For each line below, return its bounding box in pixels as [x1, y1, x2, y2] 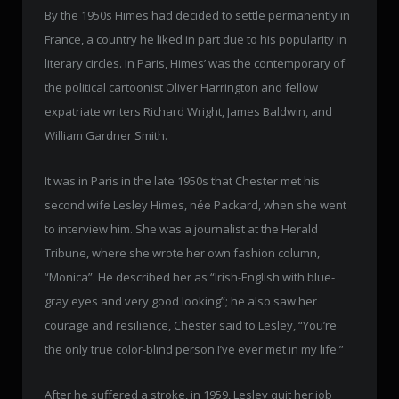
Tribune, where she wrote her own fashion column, [45, 244, 320, 261]
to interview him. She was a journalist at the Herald [45, 220, 318, 237]
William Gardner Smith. [45, 126, 167, 143]
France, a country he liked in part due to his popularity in [45, 30, 346, 47]
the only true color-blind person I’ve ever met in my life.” [45, 340, 344, 357]
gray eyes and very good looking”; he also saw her [45, 292, 317, 309]
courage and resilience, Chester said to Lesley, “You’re [45, 316, 337, 333]
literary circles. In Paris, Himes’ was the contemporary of [45, 54, 345, 71]
